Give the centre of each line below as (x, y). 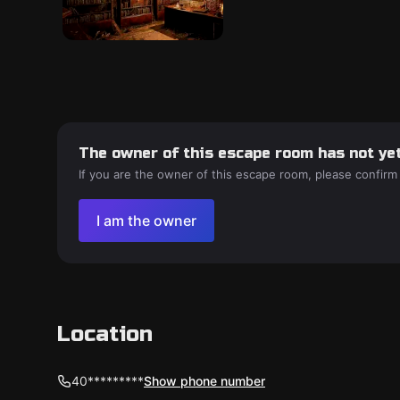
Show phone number (204, 381)
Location (105, 334)
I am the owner (146, 221)
